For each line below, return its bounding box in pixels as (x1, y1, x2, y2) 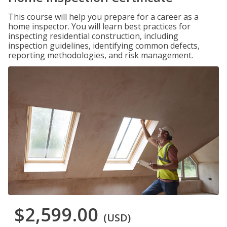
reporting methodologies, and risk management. (8, 50, 193, 61)
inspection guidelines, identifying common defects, (8, 40, 200, 51)
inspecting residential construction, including (8, 30, 178, 42)
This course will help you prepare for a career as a (8, 11, 199, 22)
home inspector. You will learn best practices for (8, 21, 191, 32)
